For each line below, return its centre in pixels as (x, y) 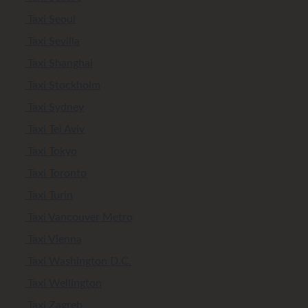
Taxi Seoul (50, 19)
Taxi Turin (49, 195)
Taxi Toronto (56, 173)
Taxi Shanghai (59, 63)
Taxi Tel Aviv (55, 129)
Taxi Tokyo (51, 151)
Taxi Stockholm (63, 85)
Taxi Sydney (54, 107)
